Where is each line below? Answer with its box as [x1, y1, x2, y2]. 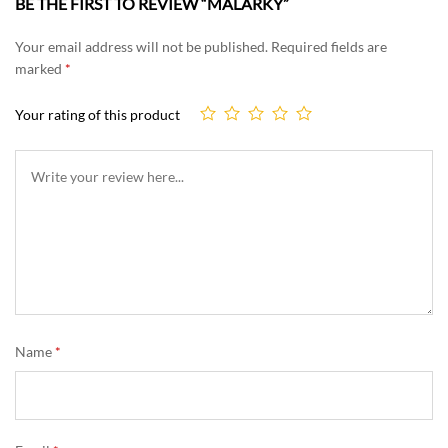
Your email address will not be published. [15, 38, 268, 56]
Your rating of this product [15, 106, 180, 124]
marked [15, 60, 65, 78]
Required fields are [271, 38, 387, 56]
